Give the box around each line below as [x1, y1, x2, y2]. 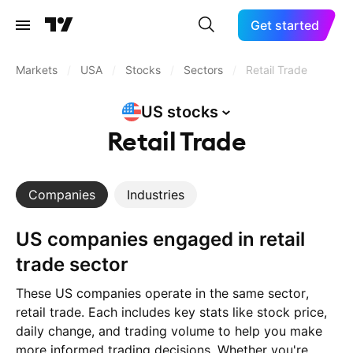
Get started [251, 17, 320, 33]
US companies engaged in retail [16, 228, 30, 251]
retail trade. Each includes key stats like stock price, [16, 304, 327, 320]
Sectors [184, 63, 223, 76]
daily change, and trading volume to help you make [16, 323, 322, 339]
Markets [16, 63, 58, 76]
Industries [127, 187, 184, 203]
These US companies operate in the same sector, [16, 285, 309, 301]
